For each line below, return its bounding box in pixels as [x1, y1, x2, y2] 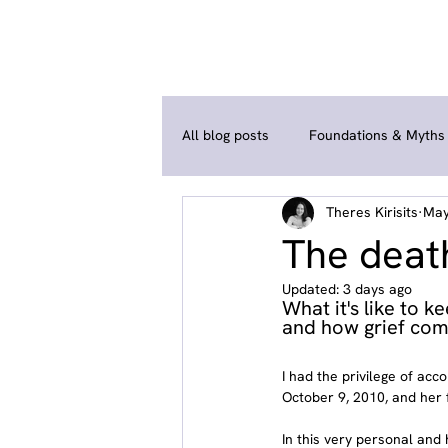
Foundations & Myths [309, 126, 445, 145]
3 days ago [343, 279, 412, 298]
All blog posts [182, 126, 269, 145]
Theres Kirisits [326, 203, 418, 222]
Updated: [282, 279, 343, 298]
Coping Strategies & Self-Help [222, 206, 412, 225]
